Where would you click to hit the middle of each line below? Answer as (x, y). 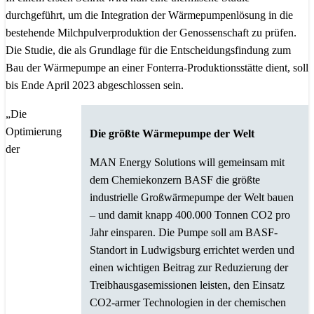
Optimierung (34, 131)
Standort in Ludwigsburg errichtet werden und (192, 250)
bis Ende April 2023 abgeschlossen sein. (95, 85)
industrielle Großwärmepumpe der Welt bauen (192, 197)
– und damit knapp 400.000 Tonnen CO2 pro (190, 215)
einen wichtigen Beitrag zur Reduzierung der (189, 267)
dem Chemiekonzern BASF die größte (175, 180)
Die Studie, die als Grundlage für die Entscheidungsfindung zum (148, 50)
